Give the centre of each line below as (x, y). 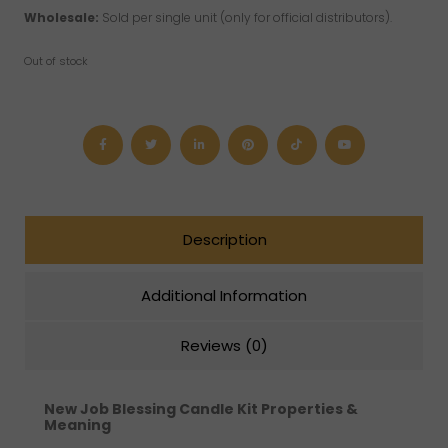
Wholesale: (61, 18)
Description (225, 240)
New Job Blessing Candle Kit (152, 408)
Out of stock (56, 61)
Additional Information (224, 296)
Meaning (77, 424)
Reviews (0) (224, 346)
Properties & (309, 408)
